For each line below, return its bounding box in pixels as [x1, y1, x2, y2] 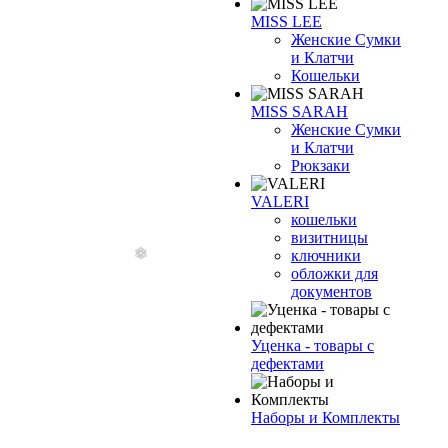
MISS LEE [251, 13, 322, 30]
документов [291, 283, 372, 300]
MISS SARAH [251, 103, 348, 120]
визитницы [291, 229, 368, 246]
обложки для [291, 265, 378, 282]
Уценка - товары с [251, 337, 374, 354]
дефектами [251, 355, 324, 372]
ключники [291, 247, 361, 264]
